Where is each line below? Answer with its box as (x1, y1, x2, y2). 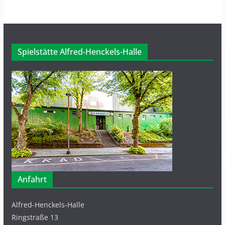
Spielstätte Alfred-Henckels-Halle (17, 46, 142, 57)
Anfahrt (17, 174, 47, 185)
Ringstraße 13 (11, 212, 58, 222)
